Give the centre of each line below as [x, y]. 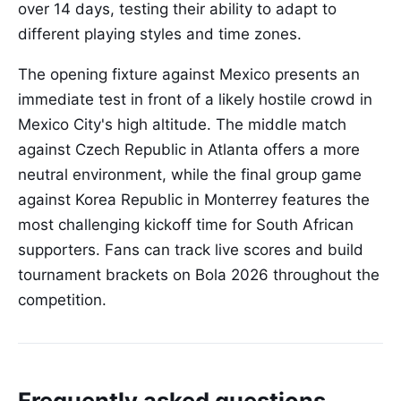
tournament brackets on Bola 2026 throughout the [199, 275]
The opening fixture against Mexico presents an [189, 75]
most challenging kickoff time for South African [186, 225]
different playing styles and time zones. [160, 34]
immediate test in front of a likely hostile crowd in [195, 100]
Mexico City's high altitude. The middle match [182, 125]
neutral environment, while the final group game [190, 175]
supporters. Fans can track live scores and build [191, 250]
